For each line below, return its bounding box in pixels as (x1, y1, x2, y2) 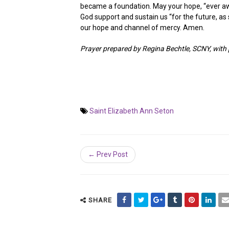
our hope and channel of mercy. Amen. (80, 24, 204, 32)
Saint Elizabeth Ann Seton (89, 107, 174, 115)
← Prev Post (88, 150, 128, 158)
